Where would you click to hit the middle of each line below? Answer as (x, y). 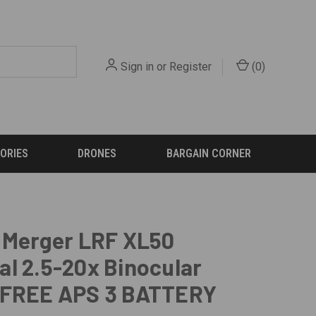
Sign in (138, 67)
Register (191, 67)
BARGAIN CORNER (208, 153)
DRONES (97, 153)
